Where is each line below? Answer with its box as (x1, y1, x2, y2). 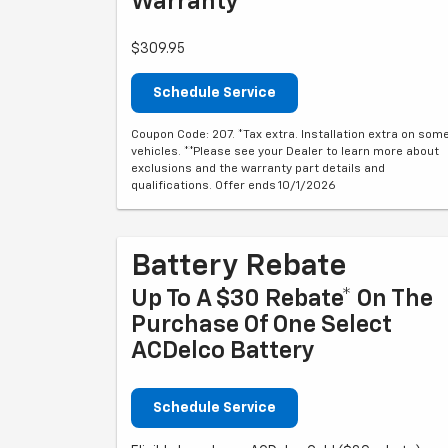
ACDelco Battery (131, 339, 315, 363)
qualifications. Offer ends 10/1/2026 (131, 180, 336, 192)
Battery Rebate (131, 252, 347, 282)
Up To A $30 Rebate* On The (131, 287, 433, 311)
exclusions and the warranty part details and (131, 163, 385, 175)
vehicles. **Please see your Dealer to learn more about (131, 146, 439, 158)
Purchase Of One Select (131, 313, 392, 337)
